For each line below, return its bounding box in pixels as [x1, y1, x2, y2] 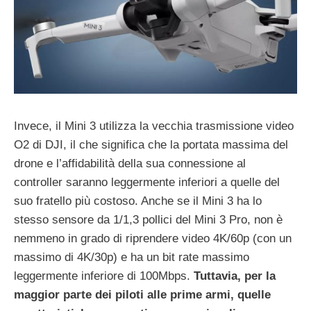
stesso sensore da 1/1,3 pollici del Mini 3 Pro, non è [14, 213, 283, 227]
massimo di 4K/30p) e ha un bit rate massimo [14, 251, 249, 264]
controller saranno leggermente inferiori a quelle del [14, 176, 280, 190]
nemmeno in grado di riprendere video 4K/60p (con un [14, 232, 292, 246]
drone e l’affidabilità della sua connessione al [14, 157, 246, 171]
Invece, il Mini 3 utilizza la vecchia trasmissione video [14, 119, 294, 133]
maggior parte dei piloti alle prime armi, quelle [14, 288, 271, 302]
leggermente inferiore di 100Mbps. [14, 269, 194, 283]
